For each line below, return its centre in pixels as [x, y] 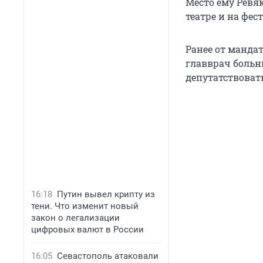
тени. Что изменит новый [85, 206]
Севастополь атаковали [108, 256]
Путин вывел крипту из [106, 194]
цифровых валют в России [87, 230]
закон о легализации [75, 218]
